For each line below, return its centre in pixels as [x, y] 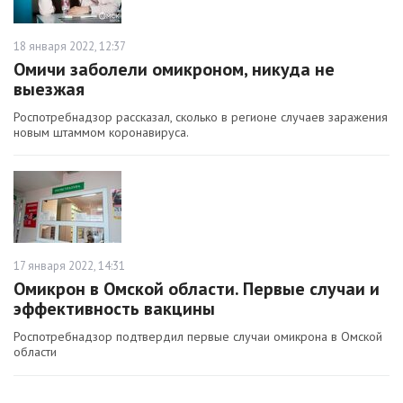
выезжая [49, 89]
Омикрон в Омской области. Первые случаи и [197, 289]
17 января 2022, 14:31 [69, 266]
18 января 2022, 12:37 [70, 46]
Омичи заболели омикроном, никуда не [174, 69]
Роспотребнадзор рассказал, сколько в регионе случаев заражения [201, 117]
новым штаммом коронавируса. [101, 132]
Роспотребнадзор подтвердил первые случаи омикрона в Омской [198, 336]
